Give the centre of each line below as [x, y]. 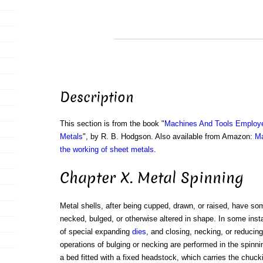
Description [97, 98]
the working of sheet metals [107, 150]
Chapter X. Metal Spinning [151, 178]
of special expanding [96, 232]
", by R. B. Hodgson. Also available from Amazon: [168, 137]
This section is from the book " [112, 124]
